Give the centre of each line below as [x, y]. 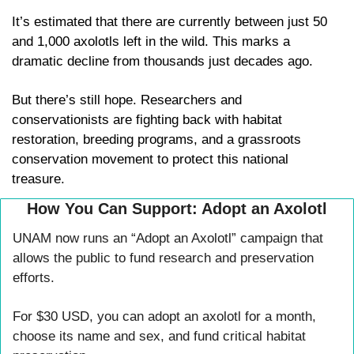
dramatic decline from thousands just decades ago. [164, 62]
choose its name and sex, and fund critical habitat [159, 337]
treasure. [40, 179]
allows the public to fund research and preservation [163, 258]
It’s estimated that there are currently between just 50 [169, 22]
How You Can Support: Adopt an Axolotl [177, 209]
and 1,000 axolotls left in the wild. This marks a [151, 42]
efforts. [36, 278]
